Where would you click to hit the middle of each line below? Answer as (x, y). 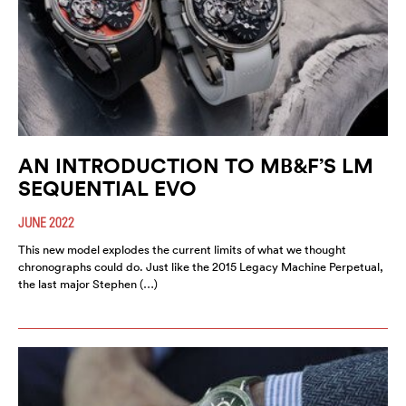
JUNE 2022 (46, 222)
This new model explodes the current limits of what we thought (182, 249)
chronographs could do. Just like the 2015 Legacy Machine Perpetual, (201, 266)
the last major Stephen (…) (88, 284)
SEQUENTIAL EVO (107, 188)
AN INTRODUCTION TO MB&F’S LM (196, 165)
